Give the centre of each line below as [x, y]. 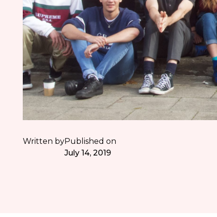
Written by [44, 141]
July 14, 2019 [88, 153]
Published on [91, 141]
